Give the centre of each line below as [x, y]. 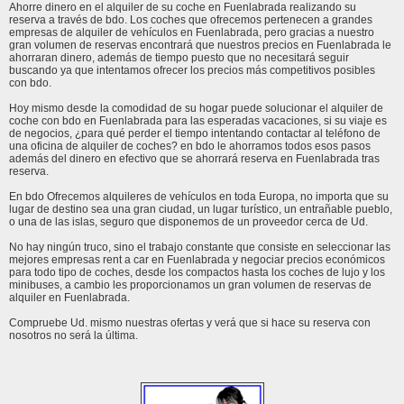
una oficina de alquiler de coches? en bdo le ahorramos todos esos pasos [190, 146]
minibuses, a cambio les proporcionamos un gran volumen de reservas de [190, 285]
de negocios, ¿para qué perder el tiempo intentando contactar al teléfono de [195, 133]
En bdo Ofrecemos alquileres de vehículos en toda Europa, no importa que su [199, 196]
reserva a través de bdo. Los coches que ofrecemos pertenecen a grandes [191, 19]
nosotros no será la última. [73, 335]
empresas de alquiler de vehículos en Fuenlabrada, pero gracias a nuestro [192, 32]
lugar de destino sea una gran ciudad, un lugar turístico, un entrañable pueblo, [201, 209]
